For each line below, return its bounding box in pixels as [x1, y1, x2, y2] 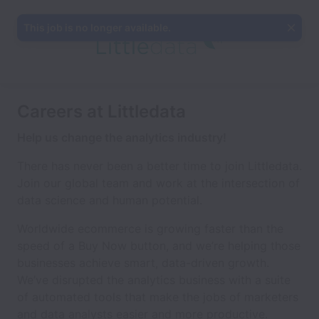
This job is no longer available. [23, 21, 171, 33]
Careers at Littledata [17, 101, 186, 122]
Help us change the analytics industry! [17, 130, 226, 145]
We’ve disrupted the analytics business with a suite [17, 273, 291, 287]
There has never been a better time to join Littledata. [17, 159, 302, 173]
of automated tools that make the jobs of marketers [17, 290, 298, 304]
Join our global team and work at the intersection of [17, 176, 300, 190]
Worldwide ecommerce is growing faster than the [17, 221, 283, 236]
